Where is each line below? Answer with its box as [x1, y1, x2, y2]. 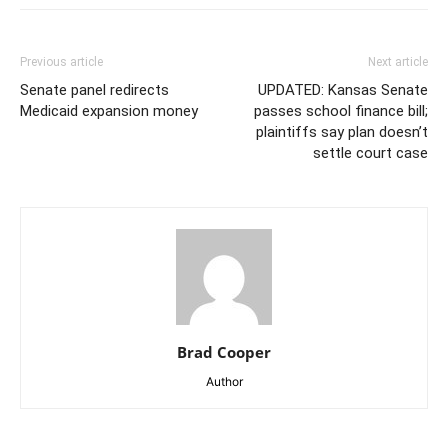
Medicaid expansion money [20, 102, 198, 120]
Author [205, 374, 243, 389]
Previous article [20, 55, 103, 69]
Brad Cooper [177, 342, 271, 362]
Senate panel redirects [20, 81, 169, 99]
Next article [368, 55, 428, 69]
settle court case [313, 144, 428, 162]
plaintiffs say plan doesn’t [256, 123, 428, 141]
